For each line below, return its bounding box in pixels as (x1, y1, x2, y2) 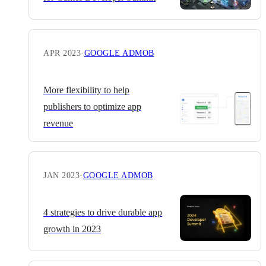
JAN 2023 (43, 171, 80, 180)
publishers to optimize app (43, 102, 141, 112)
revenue (43, 118, 73, 129)
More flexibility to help (43, 85, 129, 96)
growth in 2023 (43, 224, 101, 235)
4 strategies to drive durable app (43, 207, 162, 218)
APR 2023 (43, 49, 81, 58)
